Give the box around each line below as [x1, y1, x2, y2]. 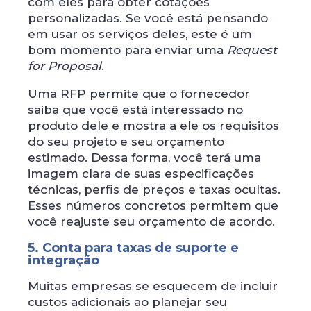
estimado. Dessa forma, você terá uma [28, 150, 261, 165]
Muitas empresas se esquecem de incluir [28, 278, 278, 293]
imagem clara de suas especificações [28, 166, 254, 180]
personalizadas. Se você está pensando [28, 10, 268, 25]
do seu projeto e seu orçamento [28, 134, 224, 149]
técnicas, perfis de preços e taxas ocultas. [28, 182, 280, 196]
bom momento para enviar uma [28, 42, 227, 57]
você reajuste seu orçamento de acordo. [28, 214, 275, 228]
